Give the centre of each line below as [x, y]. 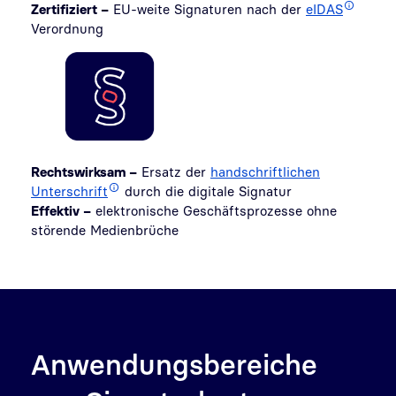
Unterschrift [69, 190]
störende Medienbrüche [105, 229]
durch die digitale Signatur [206, 190]
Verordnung [67, 28]
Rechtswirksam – [84, 171]
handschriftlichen [265, 171]
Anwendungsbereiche [174, 364]
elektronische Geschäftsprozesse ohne [214, 210]
